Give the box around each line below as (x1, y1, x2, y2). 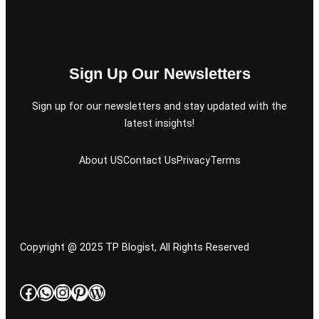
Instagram (53, 281, 132, 302)
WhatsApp (36, 281, 117, 302)
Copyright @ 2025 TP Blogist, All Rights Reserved (20, 241, 249, 254)
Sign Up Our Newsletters (68, 65, 251, 83)
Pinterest (70, 281, 142, 302)
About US (78, 155, 123, 167)
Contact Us (122, 155, 177, 167)
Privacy (176, 155, 210, 167)
